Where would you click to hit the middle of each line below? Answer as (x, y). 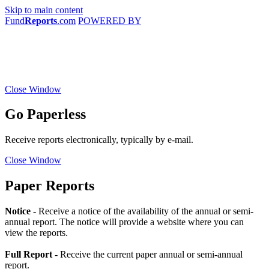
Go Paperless (45, 114)
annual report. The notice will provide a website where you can (124, 222)
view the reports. (36, 233)
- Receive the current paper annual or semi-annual (149, 255)
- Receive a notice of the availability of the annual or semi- (142, 211)
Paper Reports (50, 186)
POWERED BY (110, 21)
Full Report (30, 255)
